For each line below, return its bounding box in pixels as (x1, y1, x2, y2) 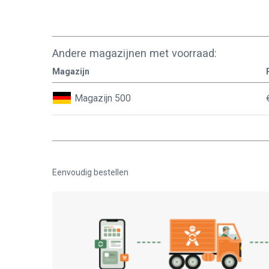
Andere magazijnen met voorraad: (52, 46, 217, 59)
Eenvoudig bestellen (52, 167, 128, 177)
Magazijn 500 (74, 92, 131, 104)
